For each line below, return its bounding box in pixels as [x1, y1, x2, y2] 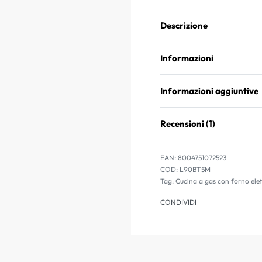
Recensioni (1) [160, 118, 215, 129]
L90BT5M [180, 164, 211, 174]
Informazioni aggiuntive [160, 85, 258, 96]
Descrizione [160, 19, 208, 31]
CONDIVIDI [160, 197, 196, 206]
